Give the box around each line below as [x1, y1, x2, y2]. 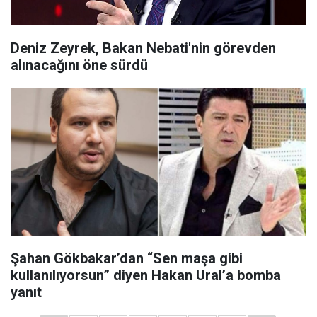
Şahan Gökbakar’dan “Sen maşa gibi [11, 250, 243, 267]
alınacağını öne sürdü [11, 57, 148, 74]
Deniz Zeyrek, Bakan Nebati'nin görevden [11, 40, 276, 57]
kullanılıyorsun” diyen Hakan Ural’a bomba [11, 267, 281, 284]
